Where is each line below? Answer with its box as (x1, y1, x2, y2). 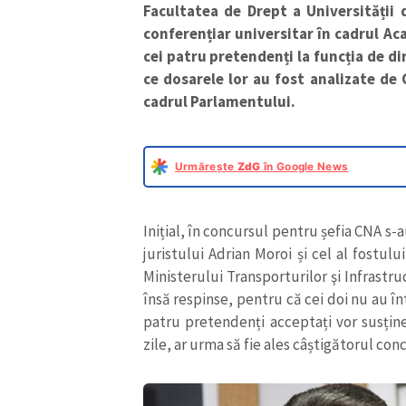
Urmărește (174, 159, 237, 173)
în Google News (260, 159, 349, 173)
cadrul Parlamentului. (142, 91, 295, 111)
